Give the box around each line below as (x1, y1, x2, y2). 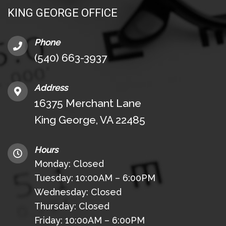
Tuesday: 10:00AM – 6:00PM (34, 173, 155, 184)
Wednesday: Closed (34, 187, 122, 198)
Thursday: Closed (34, 201, 109, 212)
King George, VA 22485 (34, 114, 145, 127)
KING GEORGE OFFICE (8, 7, 118, 20)
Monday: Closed (34, 158, 104, 169)
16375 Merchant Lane (34, 97, 141, 110)
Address (34, 83, 68, 93)
